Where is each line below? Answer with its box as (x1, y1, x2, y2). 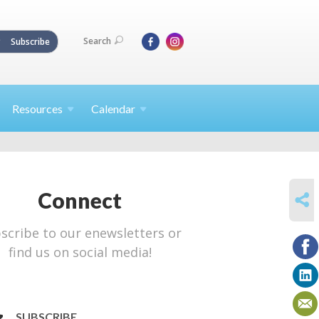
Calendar (91, 102, 135, 115)
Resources (12, 102, 63, 115)
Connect (38, 187, 122, 213)
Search (83, 35, 111, 48)
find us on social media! (8, 243, 152, 261)
